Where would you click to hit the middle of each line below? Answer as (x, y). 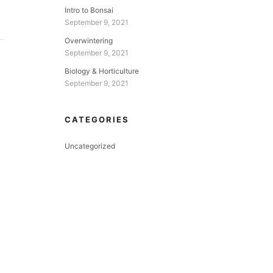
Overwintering (89, 41)
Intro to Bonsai (89, 10)
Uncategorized (90, 146)
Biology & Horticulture (102, 71)
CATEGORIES (97, 119)
